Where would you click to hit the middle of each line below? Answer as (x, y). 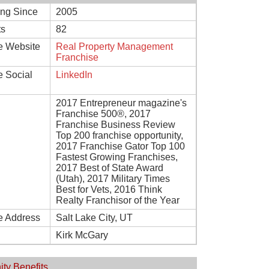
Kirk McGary (82, 235)
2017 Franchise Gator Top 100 (120, 146)
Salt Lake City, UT (94, 218)
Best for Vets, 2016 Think (109, 189)
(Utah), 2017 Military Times (113, 179)
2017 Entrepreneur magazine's (121, 103)
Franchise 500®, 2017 (103, 114)
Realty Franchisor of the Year (118, 200)
